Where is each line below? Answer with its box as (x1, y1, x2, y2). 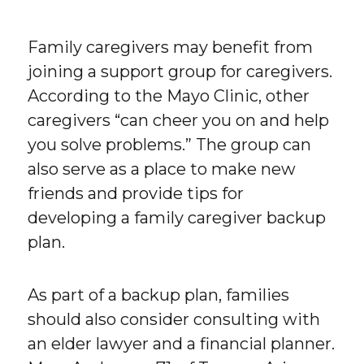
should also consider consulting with (28, 309, 321, 329)
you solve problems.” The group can (28, 134, 312, 154)
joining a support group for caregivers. (28, 61, 333, 81)
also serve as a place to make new (28, 158, 297, 179)
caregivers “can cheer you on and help (28, 110, 330, 130)
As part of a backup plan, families (28, 284, 290, 305)
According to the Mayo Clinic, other (28, 85, 310, 106)
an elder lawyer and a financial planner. (28, 333, 336, 353)
